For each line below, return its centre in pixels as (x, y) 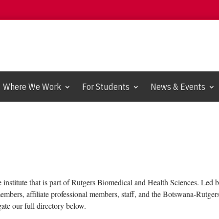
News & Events (178, 87)
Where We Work (32, 87)
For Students (106, 87)
